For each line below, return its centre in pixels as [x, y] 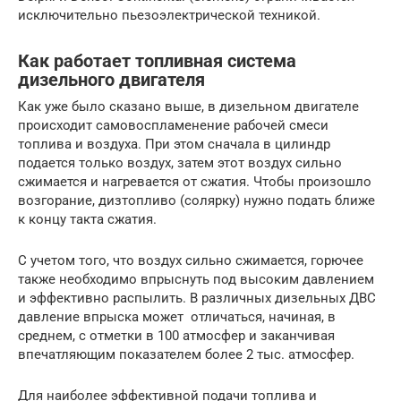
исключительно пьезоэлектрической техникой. [169, 16]
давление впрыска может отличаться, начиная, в [177, 317]
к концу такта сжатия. [87, 220]
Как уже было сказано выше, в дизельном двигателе [188, 107]
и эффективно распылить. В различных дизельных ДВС [197, 299]
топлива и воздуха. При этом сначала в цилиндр [174, 145]
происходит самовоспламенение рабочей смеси [173, 126]
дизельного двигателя [111, 80]
